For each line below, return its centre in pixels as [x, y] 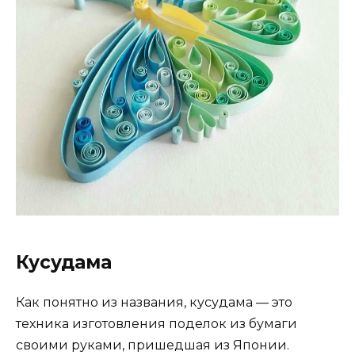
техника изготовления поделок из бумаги [157, 323]
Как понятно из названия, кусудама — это [154, 302]
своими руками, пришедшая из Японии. [153, 345]
